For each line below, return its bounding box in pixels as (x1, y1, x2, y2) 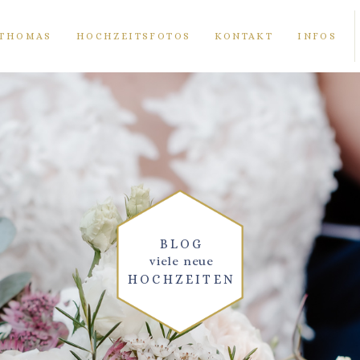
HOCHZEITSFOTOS (76, 31, 191, 43)
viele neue (149, 253, 214, 270)
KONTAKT (215, 31, 274, 43)
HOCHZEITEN (128, 272, 235, 288)
